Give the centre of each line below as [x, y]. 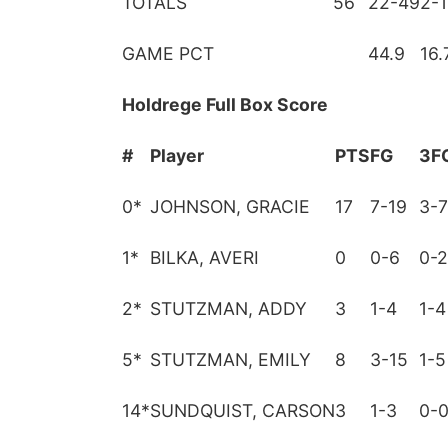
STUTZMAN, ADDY [228, 308]
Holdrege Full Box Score [225, 104]
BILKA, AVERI [204, 257]
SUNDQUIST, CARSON [242, 410]
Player [177, 155]
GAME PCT [168, 53]
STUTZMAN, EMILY [230, 359]
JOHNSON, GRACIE [230, 206]
